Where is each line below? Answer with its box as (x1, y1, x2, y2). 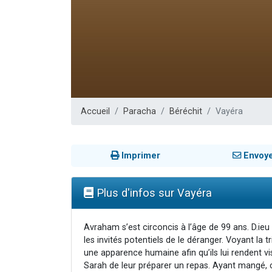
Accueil (81, 106, 110, 117)
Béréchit (169, 106, 202, 117)
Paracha (123, 106, 156, 117)
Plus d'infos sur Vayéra (93, 186, 212, 199)
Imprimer (118, 150, 160, 161)
